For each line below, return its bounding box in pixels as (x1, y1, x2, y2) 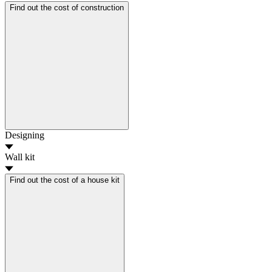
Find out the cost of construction (10, 2, 124, 12)
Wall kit (5, 151, 35, 162)
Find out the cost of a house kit (10, 175, 120, 185)
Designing (5, 129, 44, 140)
